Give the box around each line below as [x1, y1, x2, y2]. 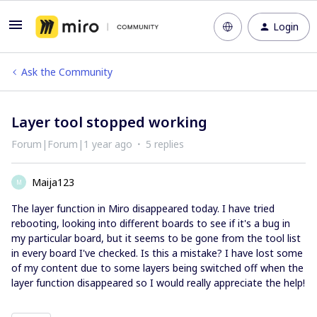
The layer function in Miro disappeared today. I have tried [11, 202, 275, 215]
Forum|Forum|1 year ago [11, 137, 132, 151]
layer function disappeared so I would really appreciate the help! [11, 276, 305, 289]
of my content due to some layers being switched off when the [11, 261, 304, 275]
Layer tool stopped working [11, 113, 207, 132]
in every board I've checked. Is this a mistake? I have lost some [11, 246, 303, 260]
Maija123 [32, 175, 74, 189]
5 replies [146, 137, 184, 151]
